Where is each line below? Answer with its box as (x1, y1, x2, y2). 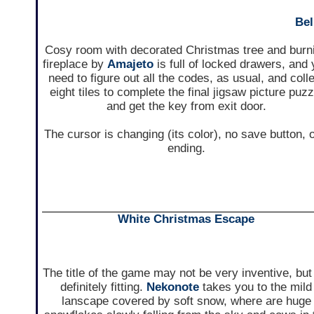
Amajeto (107, 57, 153, 71)
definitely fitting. (60, 280, 147, 294)
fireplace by (42, 57, 107, 71)
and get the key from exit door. (106, 100, 266, 114)
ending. (167, 142, 205, 156)
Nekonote (146, 280, 200, 294)
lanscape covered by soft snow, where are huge (61, 294, 311, 308)
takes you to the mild (199, 280, 313, 294)
